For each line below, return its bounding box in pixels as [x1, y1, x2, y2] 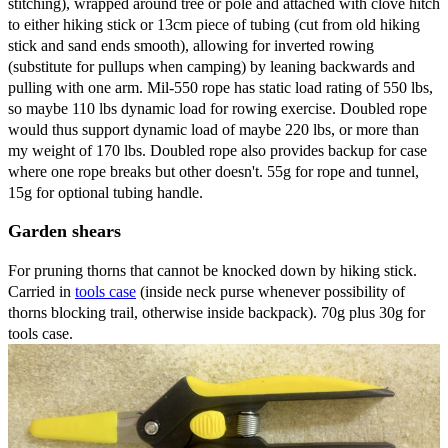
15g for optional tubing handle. [8, 183, 203, 201]
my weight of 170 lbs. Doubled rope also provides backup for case [8, 141, 427, 159]
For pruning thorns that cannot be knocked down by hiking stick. [8, 261, 417, 279]
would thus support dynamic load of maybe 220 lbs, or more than [8, 120, 419, 138]
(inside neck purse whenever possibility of [136, 282, 405, 300]
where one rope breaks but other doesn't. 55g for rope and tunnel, [8, 162, 419, 180]
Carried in [8, 282, 75, 300]
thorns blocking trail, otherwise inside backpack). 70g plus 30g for [8, 303, 425, 321]
